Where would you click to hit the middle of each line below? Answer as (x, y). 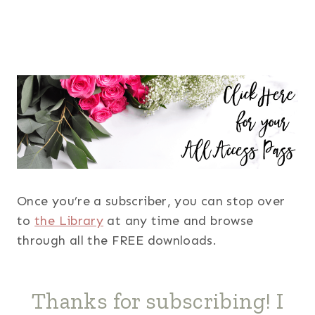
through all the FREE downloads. (117, 240)
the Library (69, 220)
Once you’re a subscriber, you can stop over (151, 201)
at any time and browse (179, 220)
